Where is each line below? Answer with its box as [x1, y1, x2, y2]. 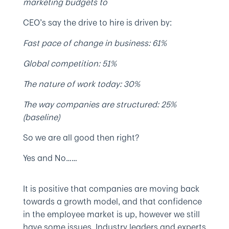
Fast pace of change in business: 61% [22, 37, 167, 49]
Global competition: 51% [22, 57, 117, 70]
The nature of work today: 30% [22, 78, 140, 90]
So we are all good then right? [22, 131, 139, 144]
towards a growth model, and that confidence [22, 195, 202, 208]
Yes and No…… [22, 152, 77, 164]
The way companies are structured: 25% [22, 98, 176, 110]
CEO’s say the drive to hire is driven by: [22, 16, 172, 29]
